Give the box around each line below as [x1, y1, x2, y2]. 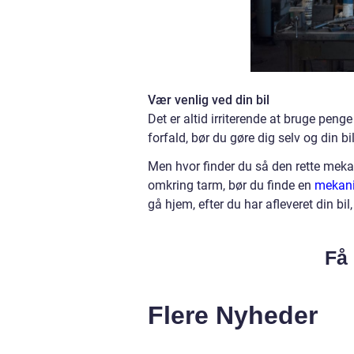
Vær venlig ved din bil [148, 92, 269, 107]
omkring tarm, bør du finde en [148, 177, 314, 193]
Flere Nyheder [148, 300, 318, 330]
